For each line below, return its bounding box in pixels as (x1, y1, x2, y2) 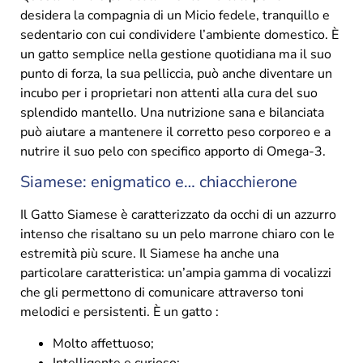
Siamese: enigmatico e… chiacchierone (20, 171, 297, 194)
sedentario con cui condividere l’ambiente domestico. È (20, 26, 339, 45)
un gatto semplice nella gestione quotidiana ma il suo (20, 45, 331, 64)
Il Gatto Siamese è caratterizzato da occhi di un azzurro (20, 206, 336, 224)
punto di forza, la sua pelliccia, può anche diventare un (20, 65, 332, 83)
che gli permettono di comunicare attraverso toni (20, 284, 304, 302)
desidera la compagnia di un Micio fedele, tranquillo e (20, 6, 330, 25)
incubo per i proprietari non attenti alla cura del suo (20, 84, 318, 103)
